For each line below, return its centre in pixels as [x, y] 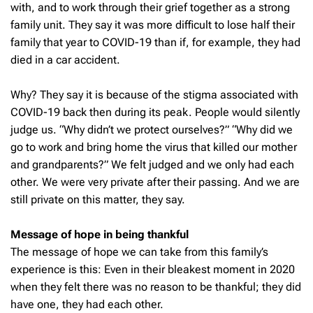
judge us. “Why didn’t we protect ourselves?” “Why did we [152, 129]
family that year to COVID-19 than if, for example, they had [155, 42]
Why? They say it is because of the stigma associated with [154, 94]
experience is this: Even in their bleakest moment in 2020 [153, 269]
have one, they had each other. [87, 304]
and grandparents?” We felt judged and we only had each [152, 164]
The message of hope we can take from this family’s [139, 252]
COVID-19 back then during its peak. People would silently [155, 112]
